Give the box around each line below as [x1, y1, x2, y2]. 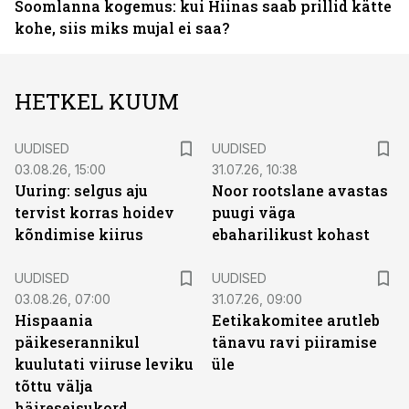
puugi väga [212, 203, 296, 222]
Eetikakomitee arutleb [212, 310, 380, 330]
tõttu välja [15, 376, 93, 395]
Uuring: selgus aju [15, 181, 148, 200]
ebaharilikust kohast [212, 225, 370, 244]
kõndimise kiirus [15, 225, 143, 244]
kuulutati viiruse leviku [15, 354, 194, 373]
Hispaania [15, 310, 93, 330]
